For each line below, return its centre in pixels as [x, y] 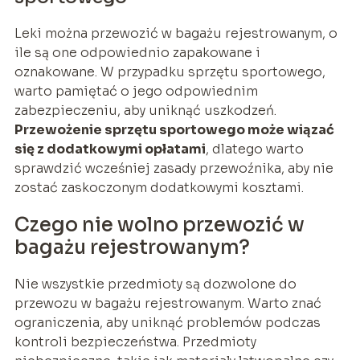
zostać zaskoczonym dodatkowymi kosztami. [159, 188]
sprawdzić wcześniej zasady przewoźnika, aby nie [174, 169]
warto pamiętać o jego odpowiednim [136, 92]
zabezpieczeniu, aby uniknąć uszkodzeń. [145, 111]
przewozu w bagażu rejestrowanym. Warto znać [168, 304]
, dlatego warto [254, 149]
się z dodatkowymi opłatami [110, 149]
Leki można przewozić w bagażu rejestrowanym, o [176, 34]
